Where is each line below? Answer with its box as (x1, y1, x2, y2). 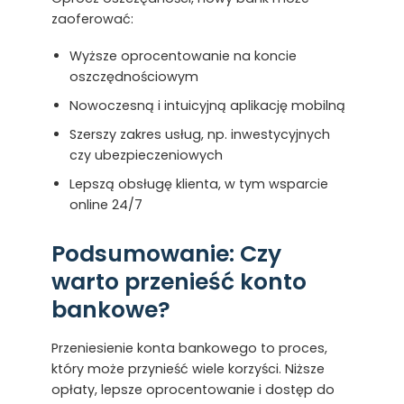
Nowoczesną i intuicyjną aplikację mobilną (69, 96, 345, 115)
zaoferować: (50, 10, 133, 29)
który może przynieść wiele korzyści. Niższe (50, 360, 325, 379)
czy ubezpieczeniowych (69, 146, 223, 165)
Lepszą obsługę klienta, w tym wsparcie (69, 175, 328, 194)
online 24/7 (69, 196, 142, 215)
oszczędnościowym (69, 68, 198, 87)
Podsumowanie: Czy (50, 238, 281, 271)
